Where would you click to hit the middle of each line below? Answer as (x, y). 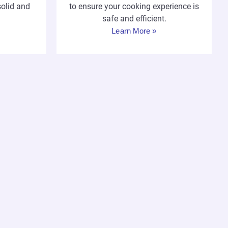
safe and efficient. (134, 19)
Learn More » (134, 31)
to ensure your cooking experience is (134, 7)
